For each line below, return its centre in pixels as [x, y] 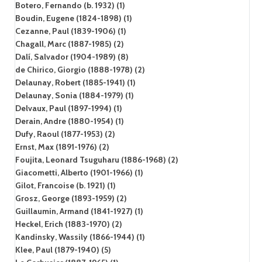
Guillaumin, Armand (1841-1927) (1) [79, 211]
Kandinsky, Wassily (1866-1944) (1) [80, 237]
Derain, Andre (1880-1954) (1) [69, 121]
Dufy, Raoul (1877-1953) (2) [65, 134]
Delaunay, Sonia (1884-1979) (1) [74, 95]
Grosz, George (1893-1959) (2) [71, 198]
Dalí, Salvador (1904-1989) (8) [72, 56]
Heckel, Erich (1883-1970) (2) [68, 224]
